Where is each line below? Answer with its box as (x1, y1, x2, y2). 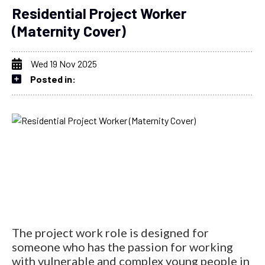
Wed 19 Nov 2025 (31, 57, 97, 69)
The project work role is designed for (12, 225, 209, 240)
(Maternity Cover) (12, 21, 126, 40)
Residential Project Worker (12, 4, 186, 22)
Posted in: (30, 73, 76, 85)
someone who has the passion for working (12, 239, 233, 254)
